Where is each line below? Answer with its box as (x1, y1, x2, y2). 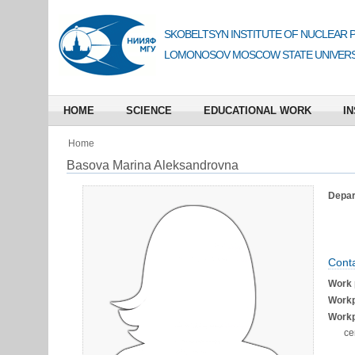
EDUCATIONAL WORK (203, 105, 311, 116)
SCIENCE (125, 105, 172, 116)
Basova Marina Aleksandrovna (66, 158, 239, 172)
